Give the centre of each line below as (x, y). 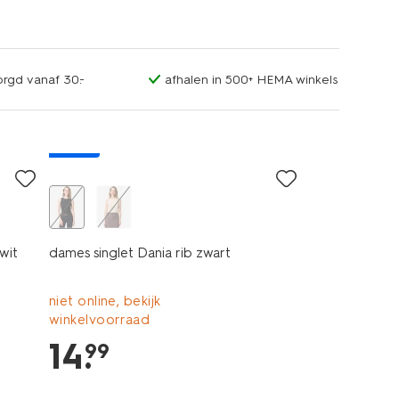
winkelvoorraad (99, 320)
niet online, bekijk (105, 301)
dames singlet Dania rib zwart (139, 253)
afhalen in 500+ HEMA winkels (251, 80)
